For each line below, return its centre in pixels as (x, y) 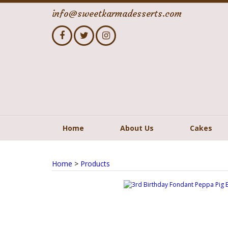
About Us (137, 128)
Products (95, 164)
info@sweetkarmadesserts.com (117, 13)
